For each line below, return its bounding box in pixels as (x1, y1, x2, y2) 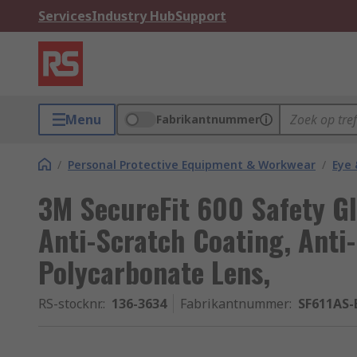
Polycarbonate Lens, (38, 250, 270, 292)
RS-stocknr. (38, 295, 103, 312)
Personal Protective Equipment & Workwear (68, 157, 316, 172)
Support (175, 7, 226, 25)
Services (38, 7, 92, 25)
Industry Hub (92, 7, 175, 25)
